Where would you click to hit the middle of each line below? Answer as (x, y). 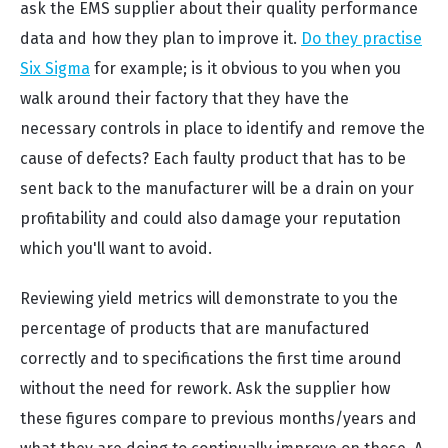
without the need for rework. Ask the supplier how (205, 388)
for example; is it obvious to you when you (245, 68)
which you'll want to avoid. (116, 248)
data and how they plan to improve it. (160, 38)
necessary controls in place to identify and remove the (222, 128)
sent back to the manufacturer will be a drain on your (217, 188)
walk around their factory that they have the (184, 98)
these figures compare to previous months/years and (218, 418)
